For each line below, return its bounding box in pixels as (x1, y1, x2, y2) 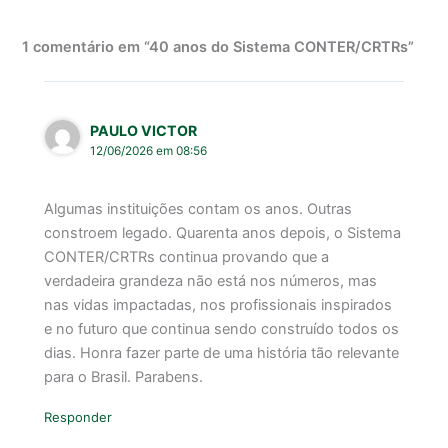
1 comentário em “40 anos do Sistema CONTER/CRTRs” (22, 38, 415, 57)
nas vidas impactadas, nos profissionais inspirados (44, 296, 393, 315)
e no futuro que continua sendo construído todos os (44, 320, 400, 339)
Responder (44, 409, 113, 426)
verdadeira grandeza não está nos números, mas (44, 272, 378, 291)
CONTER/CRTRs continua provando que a (44, 248, 330, 267)
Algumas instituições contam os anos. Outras (44, 200, 353, 219)
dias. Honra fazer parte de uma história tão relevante (44, 344, 400, 363)
